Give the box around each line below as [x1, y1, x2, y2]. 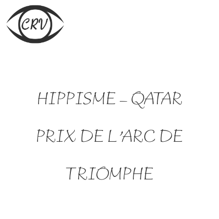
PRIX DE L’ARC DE [36, 127, 183, 149]
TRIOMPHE [65, 164, 153, 187]
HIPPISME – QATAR [36, 89, 182, 111]
